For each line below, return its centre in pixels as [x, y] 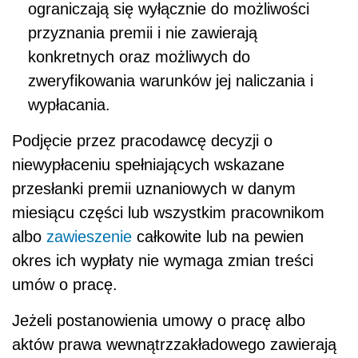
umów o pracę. [65, 285]
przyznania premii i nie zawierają [143, 33]
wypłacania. [69, 105]
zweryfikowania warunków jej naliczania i [171, 81]
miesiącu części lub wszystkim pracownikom [168, 213]
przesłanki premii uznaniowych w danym [154, 189]
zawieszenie [89, 237]
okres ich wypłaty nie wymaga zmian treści [163, 261]
